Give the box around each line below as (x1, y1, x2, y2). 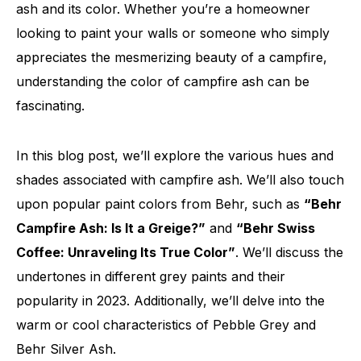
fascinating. (16, 98, 85, 114)
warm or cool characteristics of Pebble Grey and (16, 317, 316, 333)
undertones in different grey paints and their (16, 268, 285, 284)
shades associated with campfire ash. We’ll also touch (16, 172, 344, 188)
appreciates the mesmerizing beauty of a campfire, (16, 49, 327, 65)
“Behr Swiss (236, 220, 315, 236)
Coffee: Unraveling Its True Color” (16, 244, 235, 260)
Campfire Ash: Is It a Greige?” (16, 220, 205, 236)
